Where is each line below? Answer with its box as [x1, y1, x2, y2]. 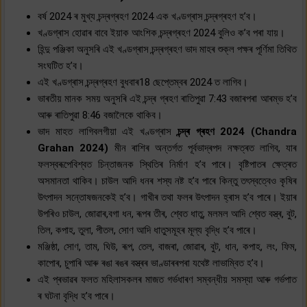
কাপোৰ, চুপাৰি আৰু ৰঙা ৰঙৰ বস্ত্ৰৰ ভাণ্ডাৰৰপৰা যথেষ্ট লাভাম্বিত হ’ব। [38, 256, 265, 269]
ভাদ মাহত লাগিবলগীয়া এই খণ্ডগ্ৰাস [38, 125, 171, 138]
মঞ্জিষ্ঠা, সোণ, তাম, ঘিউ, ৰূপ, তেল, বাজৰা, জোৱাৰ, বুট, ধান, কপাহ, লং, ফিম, [38, 240, 297, 253]
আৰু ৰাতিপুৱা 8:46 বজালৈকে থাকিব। [38, 108, 162, 121]
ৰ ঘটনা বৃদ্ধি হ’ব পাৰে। [38, 289, 115, 302]
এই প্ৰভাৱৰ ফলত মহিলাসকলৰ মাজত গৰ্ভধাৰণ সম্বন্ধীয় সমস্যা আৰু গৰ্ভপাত [38, 273, 297, 286]
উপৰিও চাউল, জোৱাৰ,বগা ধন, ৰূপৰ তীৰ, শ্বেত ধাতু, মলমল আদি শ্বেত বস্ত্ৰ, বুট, [38, 207, 297, 220]
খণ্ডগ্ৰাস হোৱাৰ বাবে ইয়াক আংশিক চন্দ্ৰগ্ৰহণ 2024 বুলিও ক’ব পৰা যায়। [38, 26, 285, 39]
